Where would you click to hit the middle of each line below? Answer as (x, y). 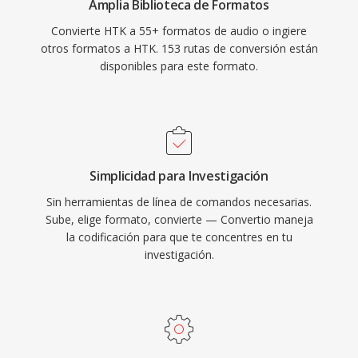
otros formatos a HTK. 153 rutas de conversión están (179, 48)
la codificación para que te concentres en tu (179, 237)
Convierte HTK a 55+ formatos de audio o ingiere (179, 31)
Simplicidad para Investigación (179, 176)
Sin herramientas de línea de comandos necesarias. (179, 202)
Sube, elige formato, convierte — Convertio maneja (179, 219)
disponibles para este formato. (179, 66)
